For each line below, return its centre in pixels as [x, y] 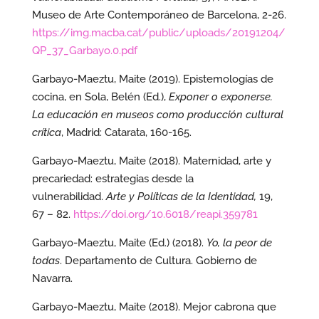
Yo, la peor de [239, 243]
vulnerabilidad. [69, 197]
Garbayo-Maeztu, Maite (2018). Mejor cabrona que [154, 307]
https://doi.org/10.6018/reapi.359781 [165, 214]
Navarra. [52, 278]
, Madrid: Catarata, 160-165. [126, 132]
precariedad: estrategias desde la [113, 179]
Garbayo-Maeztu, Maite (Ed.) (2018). [119, 243]
